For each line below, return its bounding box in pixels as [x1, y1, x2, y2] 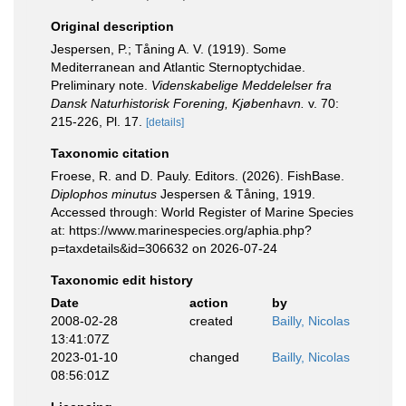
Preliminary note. [51, 78, 151, 92]
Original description [51, 19, 174, 34]
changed [188, 350, 239, 364]
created [188, 314, 233, 328]
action [188, 295, 228, 310]
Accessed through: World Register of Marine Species [51, 205, 353, 219]
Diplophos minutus [51, 187, 157, 201]
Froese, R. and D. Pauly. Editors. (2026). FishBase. [51, 169, 344, 183]
